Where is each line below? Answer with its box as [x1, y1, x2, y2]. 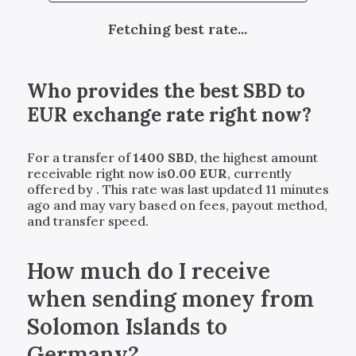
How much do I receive [26, 256, 270, 285]
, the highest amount [193, 149, 318, 165]
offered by [26, 180, 96, 197]
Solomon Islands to [26, 311, 227, 341]
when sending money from [26, 284, 314, 313]
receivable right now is [26, 164, 167, 181]
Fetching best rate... [108, 19, 248, 38]
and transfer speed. [26, 212, 149, 229]
